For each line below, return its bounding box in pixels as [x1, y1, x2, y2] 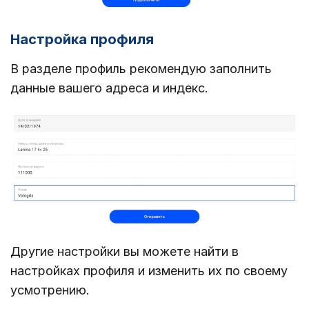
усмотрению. [10, 282, 90, 297]
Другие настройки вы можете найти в [10, 243, 239, 259]
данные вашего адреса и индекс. [10, 80, 208, 95]
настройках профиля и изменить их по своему [10, 263, 288, 278]
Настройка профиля [10, 30, 154, 48]
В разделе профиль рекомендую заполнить [10, 61, 272, 76]
